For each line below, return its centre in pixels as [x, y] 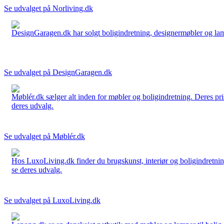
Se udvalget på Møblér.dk [44, 136]
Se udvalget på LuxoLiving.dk [52, 200]
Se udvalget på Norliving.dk [48, 8]
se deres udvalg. [37, 169]
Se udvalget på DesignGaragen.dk [58, 72]
